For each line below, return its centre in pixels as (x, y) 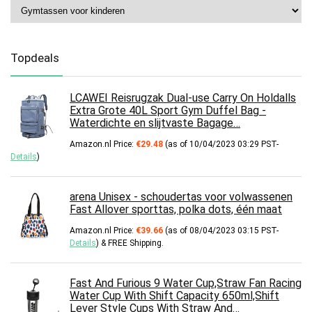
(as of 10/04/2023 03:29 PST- (221, 145)
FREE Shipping (135, 243)
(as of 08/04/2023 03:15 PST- (221, 231)
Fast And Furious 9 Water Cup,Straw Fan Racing (186, 283)
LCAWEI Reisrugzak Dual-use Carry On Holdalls (183, 98)
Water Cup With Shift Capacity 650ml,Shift (174, 296)
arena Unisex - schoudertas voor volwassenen (181, 197)
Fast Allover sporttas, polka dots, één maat (176, 210)
